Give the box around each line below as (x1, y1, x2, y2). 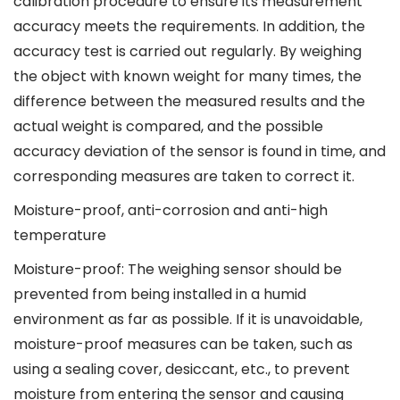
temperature (13, 225, 106, 246)
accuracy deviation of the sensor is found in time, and (13, 141, 386, 162)
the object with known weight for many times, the (13, 66, 362, 87)
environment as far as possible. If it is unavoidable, (13, 309, 362, 329)
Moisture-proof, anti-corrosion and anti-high (13, 200, 328, 221)
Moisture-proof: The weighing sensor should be (13, 259, 342, 279)
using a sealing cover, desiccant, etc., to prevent (13, 359, 350, 379)
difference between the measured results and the (13, 91, 365, 112)
